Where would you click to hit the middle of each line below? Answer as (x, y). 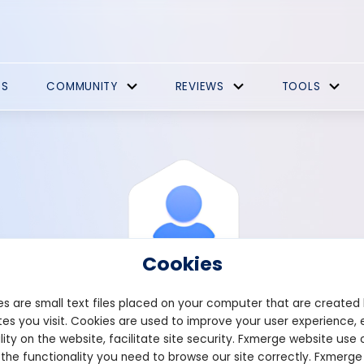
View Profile (109, 335)
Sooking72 (266, 335)
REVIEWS (199, 87)
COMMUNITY (82, 87)
